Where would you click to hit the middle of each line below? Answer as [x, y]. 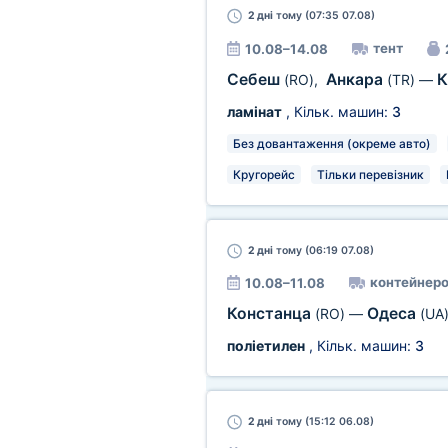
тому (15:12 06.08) [323, 421]
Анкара [356, 79]
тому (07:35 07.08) [323, 15]
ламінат [254, 111]
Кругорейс [263, 174]
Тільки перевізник [370, 174]
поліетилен [265, 345]
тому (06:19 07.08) [323, 250]
